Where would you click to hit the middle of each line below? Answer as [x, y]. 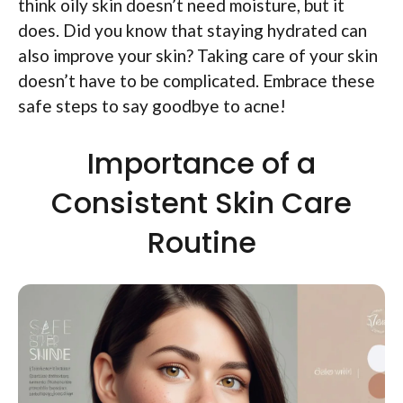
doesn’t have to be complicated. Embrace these [197, 80]
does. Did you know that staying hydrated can [193, 30]
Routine [201, 243]
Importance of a [201, 164]
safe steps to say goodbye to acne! [152, 105]
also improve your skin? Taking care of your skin [198, 55]
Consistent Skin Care [201, 203]
